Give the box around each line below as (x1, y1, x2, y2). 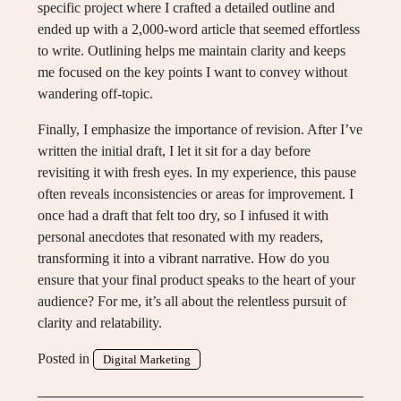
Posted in (38, 351, 93, 366)
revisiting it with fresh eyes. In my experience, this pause (38, 165, 356, 180)
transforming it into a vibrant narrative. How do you (38, 251, 329, 266)
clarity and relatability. (38, 315, 162, 330)
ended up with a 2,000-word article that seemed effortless (38, 21, 360, 37)
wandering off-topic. (38, 86, 153, 101)
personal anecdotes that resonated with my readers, (38, 229, 323, 244)
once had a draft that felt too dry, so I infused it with (38, 208, 328, 223)
